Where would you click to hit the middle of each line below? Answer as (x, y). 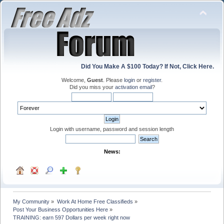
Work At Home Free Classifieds (95, 201)
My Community (31, 201)
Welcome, (74, 80)
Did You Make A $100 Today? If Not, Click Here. (147, 66)
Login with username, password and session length (112, 129)
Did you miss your (92, 87)
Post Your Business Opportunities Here (61, 209)
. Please (113, 80)
